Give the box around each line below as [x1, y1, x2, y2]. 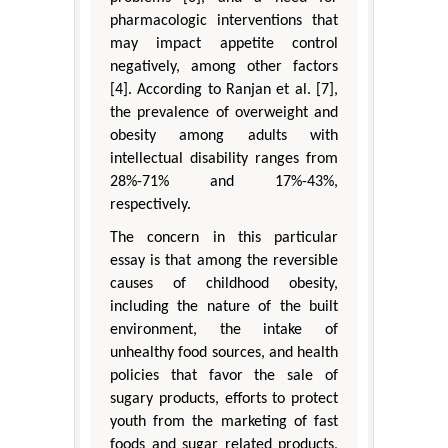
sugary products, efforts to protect [110, 391, 338, 408]
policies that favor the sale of [110, 368, 338, 385]
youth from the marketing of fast [110, 414, 338, 431]
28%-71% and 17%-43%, [110, 174, 338, 191]
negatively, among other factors [110, 59, 338, 76]
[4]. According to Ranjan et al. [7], [110, 82, 338, 99]
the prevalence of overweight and [110, 105, 338, 122]
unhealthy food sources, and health [110, 345, 338, 362]
